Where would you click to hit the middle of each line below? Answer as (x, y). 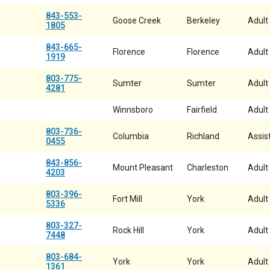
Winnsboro (133, 110)
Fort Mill (127, 199)
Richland (203, 136)
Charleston (208, 168)
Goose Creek (137, 20)
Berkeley (203, 20)
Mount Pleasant (143, 168)
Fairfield (202, 110)
